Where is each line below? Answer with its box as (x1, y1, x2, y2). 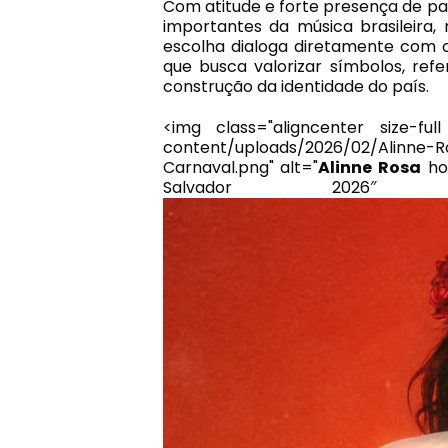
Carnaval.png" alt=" (162, 156, 319, 180)
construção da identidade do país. (162, 75, 429, 99)
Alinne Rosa (318, 156, 422, 180)
